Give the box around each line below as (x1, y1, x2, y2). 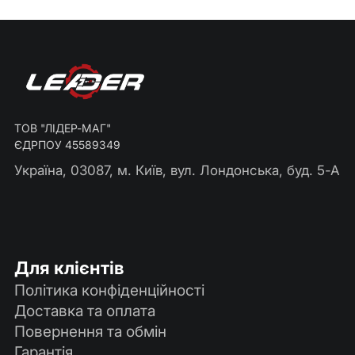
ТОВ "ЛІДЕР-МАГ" (13, 121, 111, 136)
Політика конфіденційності (13, 281, 204, 300)
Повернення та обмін (13, 322, 166, 342)
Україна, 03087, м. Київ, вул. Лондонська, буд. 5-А (13, 162, 340, 178)
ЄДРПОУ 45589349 (13, 138, 120, 152)
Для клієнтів (13, 258, 124, 279)
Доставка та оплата (13, 301, 155, 321)
